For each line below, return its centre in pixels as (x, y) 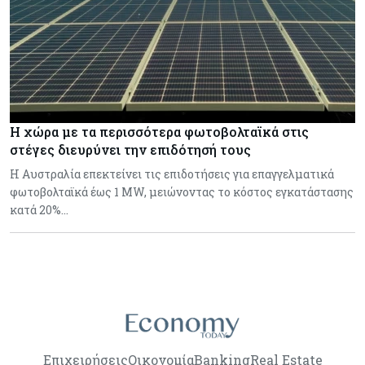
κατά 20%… (39, 209)
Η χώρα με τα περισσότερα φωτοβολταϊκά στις (159, 131)
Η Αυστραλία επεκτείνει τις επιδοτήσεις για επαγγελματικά (172, 174)
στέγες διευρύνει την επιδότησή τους (130, 149)
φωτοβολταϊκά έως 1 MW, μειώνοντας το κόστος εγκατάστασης (182, 191)
